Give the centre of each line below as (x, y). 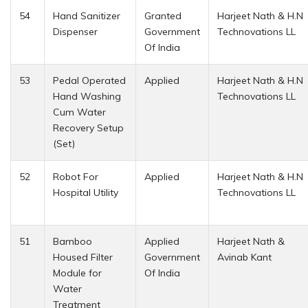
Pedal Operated (89, 80)
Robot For (76, 176)
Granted (163, 15)
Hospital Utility (86, 192)
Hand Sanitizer (87, 15)
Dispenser (75, 31)
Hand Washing (87, 96)
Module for (77, 273)
